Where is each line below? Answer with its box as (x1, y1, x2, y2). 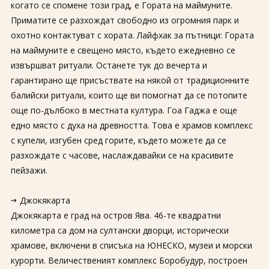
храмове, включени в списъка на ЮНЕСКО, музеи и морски (10, 240, 252, 251)
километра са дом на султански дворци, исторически (10, 225, 229, 236)
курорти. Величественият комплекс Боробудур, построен (10, 255, 247, 266)
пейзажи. (10, 165, 47, 176)
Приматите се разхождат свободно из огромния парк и (10, 14, 239, 26)
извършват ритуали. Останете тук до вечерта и (10, 59, 207, 71)
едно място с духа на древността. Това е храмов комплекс (10, 119, 253, 131)
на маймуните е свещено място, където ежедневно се (10, 44, 235, 56)
